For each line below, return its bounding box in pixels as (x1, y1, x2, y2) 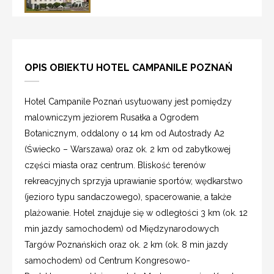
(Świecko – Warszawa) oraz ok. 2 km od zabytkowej (24, 144, 231, 154)
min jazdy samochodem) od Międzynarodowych (24, 223, 219, 234)
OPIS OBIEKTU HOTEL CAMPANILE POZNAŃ (24, 61, 232, 73)
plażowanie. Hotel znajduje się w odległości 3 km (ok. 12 (24, 207, 248, 218)
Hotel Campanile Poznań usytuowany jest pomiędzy (24, 96, 232, 106)
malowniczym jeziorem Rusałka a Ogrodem (24, 112, 199, 122)
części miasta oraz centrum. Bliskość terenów (24, 160, 206, 170)
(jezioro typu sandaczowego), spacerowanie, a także (24, 191, 231, 202)
